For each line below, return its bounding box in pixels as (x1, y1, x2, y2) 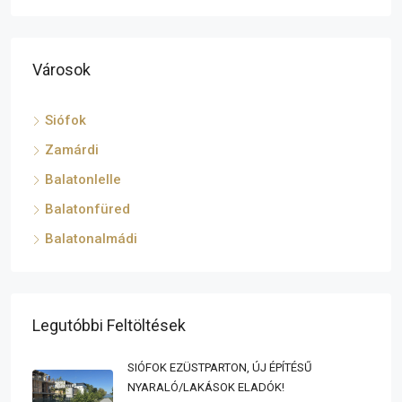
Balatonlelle (45, 171, 121, 188)
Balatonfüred (45, 201, 130, 217)
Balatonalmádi (45, 231, 137, 247)
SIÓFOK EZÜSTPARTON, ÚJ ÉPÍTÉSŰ (127, 361, 311, 374)
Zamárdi (45, 142, 99, 158)
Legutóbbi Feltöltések (32, 316, 186, 335)
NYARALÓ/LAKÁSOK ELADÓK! (127, 380, 284, 394)
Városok (32, 60, 91, 79)
